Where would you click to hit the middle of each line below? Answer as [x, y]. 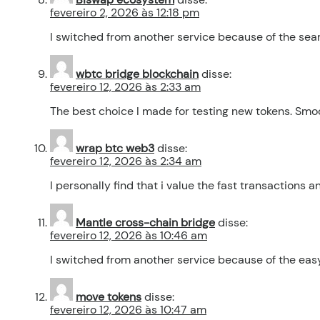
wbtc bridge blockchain [137, 74]
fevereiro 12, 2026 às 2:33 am [125, 87]
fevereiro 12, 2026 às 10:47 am [128, 310]
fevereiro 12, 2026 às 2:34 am [126, 161]
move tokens [109, 297]
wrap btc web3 [115, 149]
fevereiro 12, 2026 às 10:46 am [129, 236]
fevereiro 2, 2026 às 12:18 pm [125, 13]
